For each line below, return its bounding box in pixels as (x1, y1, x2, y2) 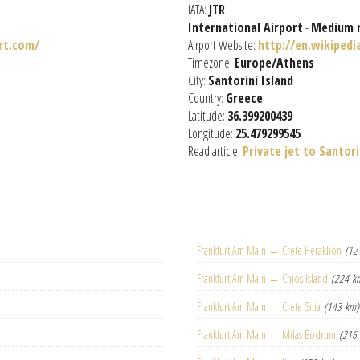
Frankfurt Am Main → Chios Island (197, 271, 329, 286)
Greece (226, 89, 263, 107)
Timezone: (188, 54, 235, 72)
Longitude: (188, 125, 235, 142)
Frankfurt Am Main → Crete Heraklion (197, 243, 342, 258)
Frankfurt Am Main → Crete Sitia (197, 299, 321, 314)
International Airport (188, 18, 303, 36)
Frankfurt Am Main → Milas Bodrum (197, 327, 337, 342)
